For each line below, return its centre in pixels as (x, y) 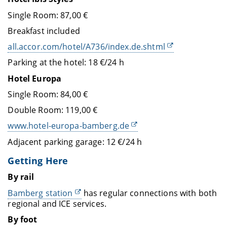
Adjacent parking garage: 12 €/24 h (75, 142)
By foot (23, 219)
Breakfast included (44, 31)
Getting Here (38, 161)
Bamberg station (40, 193)
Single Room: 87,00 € (48, 15)
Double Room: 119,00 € (53, 110)
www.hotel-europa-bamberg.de (69, 126)
